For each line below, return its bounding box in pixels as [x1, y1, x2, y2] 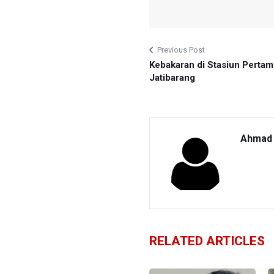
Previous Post [157, 45, 205, 54]
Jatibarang [149, 72, 195, 83]
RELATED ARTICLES [149, 233, 265, 248]
